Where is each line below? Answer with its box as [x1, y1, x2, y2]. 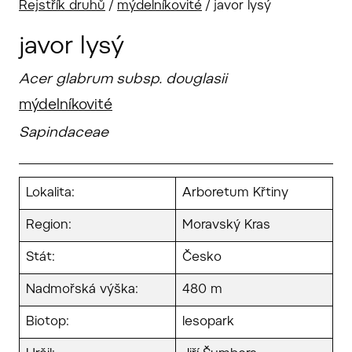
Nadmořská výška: [26, 283, 138, 296]
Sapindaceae [19, 126, 108, 141]
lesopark [182, 315, 234, 328]
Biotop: [26, 315, 69, 328]
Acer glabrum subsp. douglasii [19, 72, 227, 87]
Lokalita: [26, 186, 75, 200]
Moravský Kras [182, 218, 270, 232]
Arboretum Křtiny [182, 186, 288, 200]
